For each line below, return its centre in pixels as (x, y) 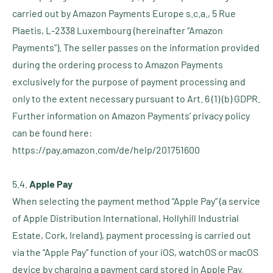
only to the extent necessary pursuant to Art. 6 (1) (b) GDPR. (136, 98)
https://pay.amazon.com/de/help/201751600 (106, 150)
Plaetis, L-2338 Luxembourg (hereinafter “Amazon (118, 30)
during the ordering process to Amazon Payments (118, 64)
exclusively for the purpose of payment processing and (129, 81)
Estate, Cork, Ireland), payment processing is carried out (132, 235)
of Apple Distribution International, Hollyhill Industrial (126, 218)
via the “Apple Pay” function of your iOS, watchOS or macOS (135, 252)
